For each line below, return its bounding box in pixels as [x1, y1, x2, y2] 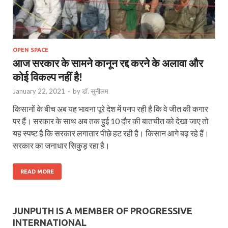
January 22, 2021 [13, 87, 65, 96]
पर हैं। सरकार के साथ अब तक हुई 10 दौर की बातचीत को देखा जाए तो [13, 116, 209, 126]
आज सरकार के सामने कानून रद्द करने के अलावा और [13, 56, 203, 70]
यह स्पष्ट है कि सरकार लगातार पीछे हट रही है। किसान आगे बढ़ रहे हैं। [13, 128, 209, 138]
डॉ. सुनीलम [82, 87, 108, 96]
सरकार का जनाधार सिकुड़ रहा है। [13, 140, 110, 151]
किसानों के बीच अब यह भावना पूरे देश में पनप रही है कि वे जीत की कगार [13, 104, 208, 114]
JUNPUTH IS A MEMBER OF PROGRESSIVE [13, 206, 192, 216]
